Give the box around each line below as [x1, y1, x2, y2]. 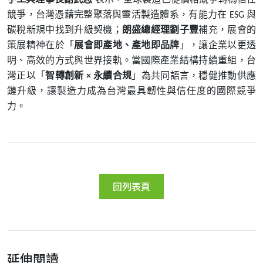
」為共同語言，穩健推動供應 [131, 70, 257, 80]
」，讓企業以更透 [179, 40, 257, 50]
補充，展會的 [198, 25, 257, 35]
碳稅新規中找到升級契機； [7, 25, 122, 35]
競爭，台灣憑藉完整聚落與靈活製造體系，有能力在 [7, 9, 227, 19]
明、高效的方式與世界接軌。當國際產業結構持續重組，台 [7, 55, 256, 65]
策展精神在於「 [7, 40, 75, 50]
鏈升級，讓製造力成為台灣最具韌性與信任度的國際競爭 [7, 86, 256, 96]
